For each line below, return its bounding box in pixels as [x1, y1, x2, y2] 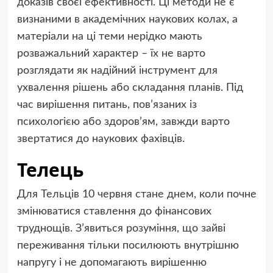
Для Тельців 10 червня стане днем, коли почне [16, 188, 257, 200]
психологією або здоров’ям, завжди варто [16, 116, 230, 127]
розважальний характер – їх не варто [16, 48, 205, 59]
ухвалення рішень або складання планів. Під [16, 82, 243, 93]
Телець [16, 157, 83, 182]
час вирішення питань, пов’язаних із [16, 99, 197, 110]
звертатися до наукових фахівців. [16, 133, 185, 144]
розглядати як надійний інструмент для [16, 65, 218, 76]
